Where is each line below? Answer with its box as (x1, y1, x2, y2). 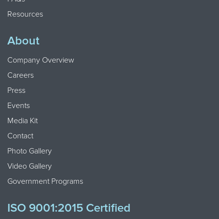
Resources (7, 9, 43, 19)
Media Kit (7, 115, 38, 126)
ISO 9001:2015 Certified (7, 200, 131, 215)
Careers (7, 70, 34, 80)
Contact (7, 131, 33, 141)
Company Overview (7, 55, 74, 65)
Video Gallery (7, 161, 52, 171)
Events (7, 100, 30, 110)
